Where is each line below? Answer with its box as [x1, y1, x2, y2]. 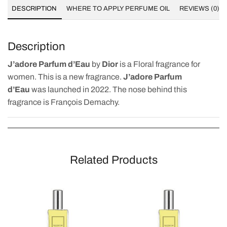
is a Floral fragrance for [118, 59, 200, 68]
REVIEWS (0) [179, 5, 219, 12]
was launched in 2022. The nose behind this [30, 85, 187, 94]
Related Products [69, 154, 158, 167]
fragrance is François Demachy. [8, 97, 120, 106]
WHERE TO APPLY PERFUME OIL [66, 5, 170, 12]
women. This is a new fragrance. [8, 72, 123, 81]
